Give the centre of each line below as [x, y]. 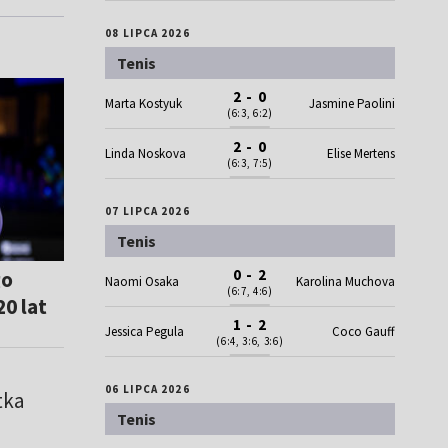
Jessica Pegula [145, 332]
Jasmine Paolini [351, 104]
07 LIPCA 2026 [147, 211]
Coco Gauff [363, 332]
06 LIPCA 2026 [147, 389]
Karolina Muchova [345, 282]
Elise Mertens [360, 154]
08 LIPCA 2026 [147, 33]
